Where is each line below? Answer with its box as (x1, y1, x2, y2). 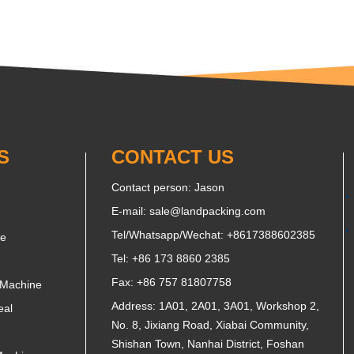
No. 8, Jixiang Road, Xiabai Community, (111, 318, 309, 331)
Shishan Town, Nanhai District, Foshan (111, 337, 304, 350)
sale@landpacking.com (149, 204, 265, 217)
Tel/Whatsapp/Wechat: (111, 228, 227, 241)
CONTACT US (111, 145, 234, 168)
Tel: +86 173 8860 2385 (111, 251, 230, 265)
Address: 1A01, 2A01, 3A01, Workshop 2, (111, 299, 319, 312)
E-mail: (111, 204, 149, 217)
